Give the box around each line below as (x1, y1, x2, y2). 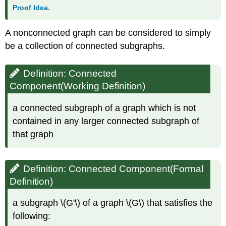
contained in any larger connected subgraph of (13, 116, 200, 126)
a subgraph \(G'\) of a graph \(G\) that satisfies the (13, 198, 213, 208)
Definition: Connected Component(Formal (23, 163, 204, 174)
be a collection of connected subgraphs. (5, 40, 165, 51)
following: (13, 211, 51, 221)
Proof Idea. (13, 3, 50, 12)
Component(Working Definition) (10, 80, 146, 91)
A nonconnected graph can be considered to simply (5, 27, 211, 38)
